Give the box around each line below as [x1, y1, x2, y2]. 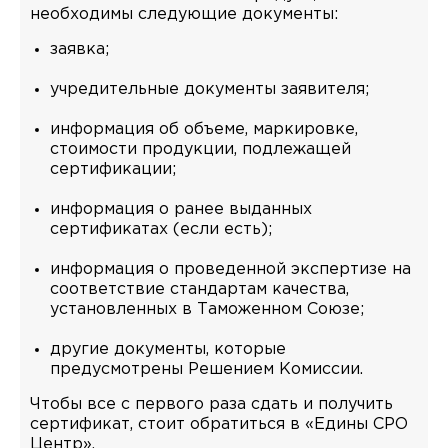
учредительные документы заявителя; [50, 81, 369, 97]
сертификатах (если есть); [50, 221, 272, 237]
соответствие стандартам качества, [50, 281, 349, 297]
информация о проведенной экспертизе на [50, 261, 411, 277]
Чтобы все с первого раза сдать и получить [30, 396, 393, 412]
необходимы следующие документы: [30, 6, 338, 22]
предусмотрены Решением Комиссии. [50, 361, 363, 377]
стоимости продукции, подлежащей [50, 141, 351, 157]
